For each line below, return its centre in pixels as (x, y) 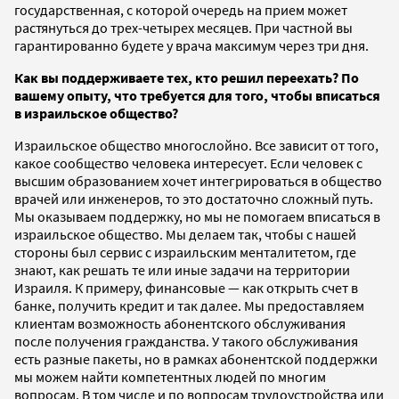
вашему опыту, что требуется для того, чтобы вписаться (197, 95)
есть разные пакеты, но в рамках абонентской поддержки (196, 358)
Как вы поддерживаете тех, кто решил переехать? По (187, 77)
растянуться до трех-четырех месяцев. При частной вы (183, 27)
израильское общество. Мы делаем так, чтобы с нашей (185, 234)
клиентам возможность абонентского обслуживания (180, 323)
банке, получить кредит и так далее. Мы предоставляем (189, 305)
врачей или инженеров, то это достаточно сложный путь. (194, 198)
